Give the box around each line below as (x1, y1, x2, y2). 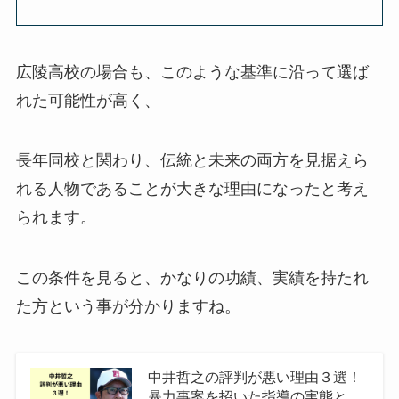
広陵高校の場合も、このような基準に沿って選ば (15, 62, 369, 81)
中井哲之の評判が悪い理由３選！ (147, 369, 362, 386)
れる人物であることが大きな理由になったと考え (15, 180, 369, 199)
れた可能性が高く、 (15, 91, 160, 110)
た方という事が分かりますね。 (15, 297, 240, 316)
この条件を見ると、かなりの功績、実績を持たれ (15, 269, 369, 288)
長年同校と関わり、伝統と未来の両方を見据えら (15, 151, 369, 170)
